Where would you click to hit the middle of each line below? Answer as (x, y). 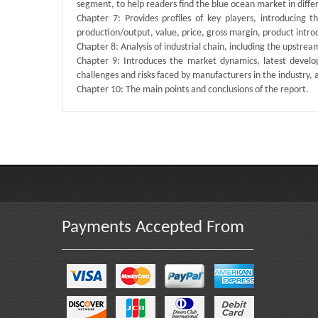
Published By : (90, 119)
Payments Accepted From (153, 227)
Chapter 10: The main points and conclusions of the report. (193, 90)
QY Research (144, 119)
